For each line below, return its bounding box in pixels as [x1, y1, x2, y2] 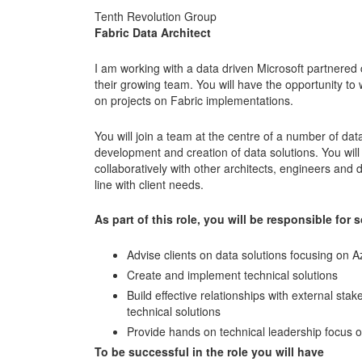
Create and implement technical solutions [127, 267, 338, 284]
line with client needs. [95, 175, 204, 192]
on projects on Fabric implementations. [95, 91, 293, 108]
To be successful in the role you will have [95, 343, 324, 360]
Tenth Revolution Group [95, 8, 217, 24]
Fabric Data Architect [95, 24, 211, 40]
